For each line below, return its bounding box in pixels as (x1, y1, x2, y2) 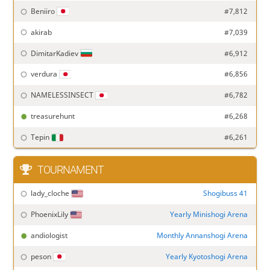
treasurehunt (30, 111, 75, 122)
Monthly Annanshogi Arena (156, 230, 248, 241)
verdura (30, 69, 57, 80)
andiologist (30, 230, 67, 241)
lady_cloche (30, 188, 69, 199)
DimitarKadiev (30, 48, 78, 58)
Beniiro (30, 5, 55, 16)
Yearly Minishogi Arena (169, 209, 248, 220)
